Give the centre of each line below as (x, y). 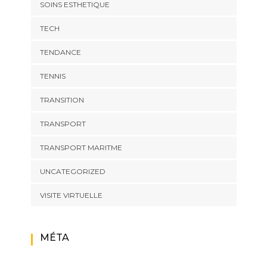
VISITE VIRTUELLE (71, 195)
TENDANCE (60, 52)
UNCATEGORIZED (72, 172)
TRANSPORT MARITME (81, 148)
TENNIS (52, 76)
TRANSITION (62, 100)
